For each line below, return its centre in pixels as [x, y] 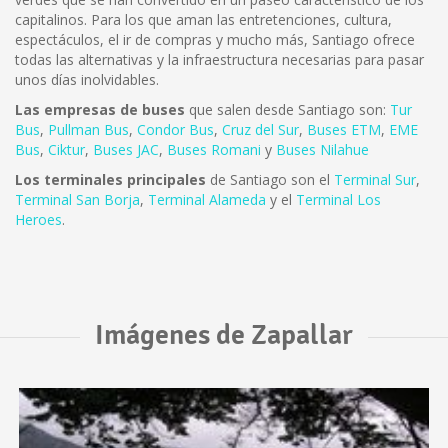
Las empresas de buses [100, 109]
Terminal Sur [375, 179]
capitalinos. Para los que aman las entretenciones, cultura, [203, 19]
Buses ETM [344, 129]
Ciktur [66, 149]
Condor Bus [175, 129]
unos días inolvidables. [87, 79]
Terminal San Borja [77, 199]
